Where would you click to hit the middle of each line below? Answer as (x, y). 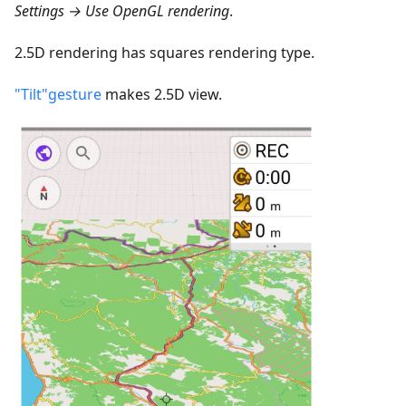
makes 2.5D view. (162, 94)
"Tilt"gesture (58, 94)
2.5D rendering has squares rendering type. (164, 52)
